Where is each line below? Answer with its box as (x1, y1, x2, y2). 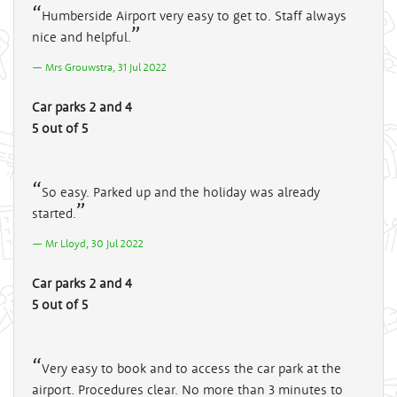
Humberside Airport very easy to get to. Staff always (42, 6, 346, 24)
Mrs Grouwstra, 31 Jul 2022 (45, 59, 167, 74)
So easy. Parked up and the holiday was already (42, 183, 320, 200)
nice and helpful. (32, 27, 131, 45)
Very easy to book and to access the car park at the (42, 359, 341, 377)
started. (32, 204, 76, 222)
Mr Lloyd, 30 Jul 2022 (45, 236, 144, 250)
